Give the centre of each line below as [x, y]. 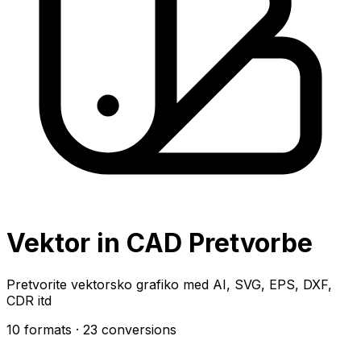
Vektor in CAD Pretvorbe [160, 243]
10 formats [39, 329]
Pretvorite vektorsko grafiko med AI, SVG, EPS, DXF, [169, 284]
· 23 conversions [126, 329]
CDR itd [29, 300]
